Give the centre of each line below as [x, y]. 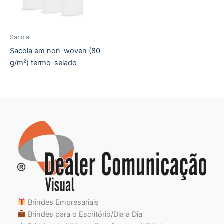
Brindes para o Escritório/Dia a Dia [84, 214]
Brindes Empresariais [62, 202]
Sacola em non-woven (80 [55, 51]
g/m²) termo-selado [43, 63]
